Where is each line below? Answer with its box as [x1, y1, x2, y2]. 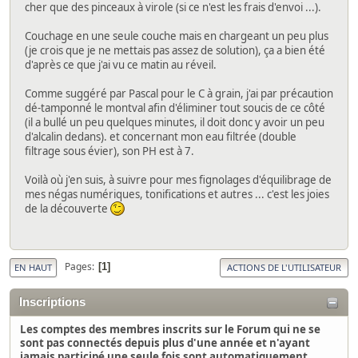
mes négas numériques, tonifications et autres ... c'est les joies [25, 187, 329, 202]
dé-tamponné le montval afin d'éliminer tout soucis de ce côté [25, 101, 325, 116]
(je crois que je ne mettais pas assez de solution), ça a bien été [25, 43, 325, 58]
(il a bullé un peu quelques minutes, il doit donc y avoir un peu [25, 115, 324, 130]
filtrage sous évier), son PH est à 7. [25, 144, 194, 159]
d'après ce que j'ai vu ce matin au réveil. [25, 58, 217, 73]
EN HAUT [14, 261, 52, 273]
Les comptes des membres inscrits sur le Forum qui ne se [20, 321, 320, 336]
